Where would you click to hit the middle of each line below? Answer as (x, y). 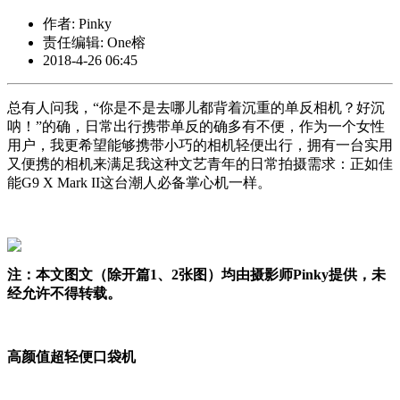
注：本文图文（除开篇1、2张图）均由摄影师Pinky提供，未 (196, 275)
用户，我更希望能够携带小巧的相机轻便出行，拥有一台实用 (200, 146)
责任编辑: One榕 (94, 43)
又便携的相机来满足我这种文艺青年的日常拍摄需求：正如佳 (200, 164)
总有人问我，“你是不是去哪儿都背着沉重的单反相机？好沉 (196, 108)
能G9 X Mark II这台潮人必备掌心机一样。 (139, 183)
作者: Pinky (77, 24)
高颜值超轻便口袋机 (71, 357)
